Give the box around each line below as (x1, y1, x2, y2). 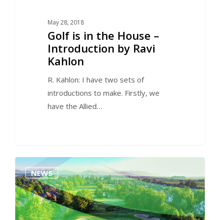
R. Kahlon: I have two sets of (47, 74, 144, 84)
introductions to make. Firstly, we (47, 87, 160, 98)
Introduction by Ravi (47, 40, 155, 55)
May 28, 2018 (47, 18, 84, 27)
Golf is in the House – (47, 27, 159, 43)
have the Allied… (47, 101, 102, 111)
